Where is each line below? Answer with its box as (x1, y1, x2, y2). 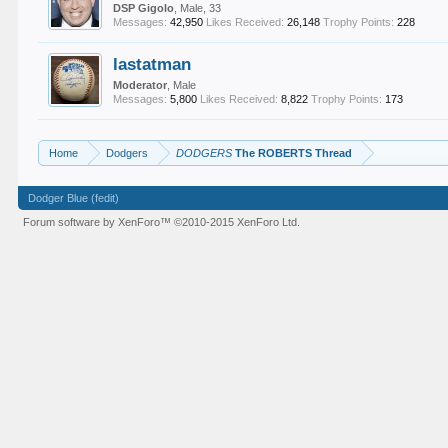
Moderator (113, 79, 168, 91)
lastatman (113, 54, 192, 74)
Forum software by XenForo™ (23, 216, 175, 228)
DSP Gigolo (113, 2, 175, 14)
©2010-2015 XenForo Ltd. (174, 216, 301, 228)
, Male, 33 (174, 2, 222, 14)
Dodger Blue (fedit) (28, 192, 120, 204)
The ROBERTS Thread (232, 147, 353, 159)
